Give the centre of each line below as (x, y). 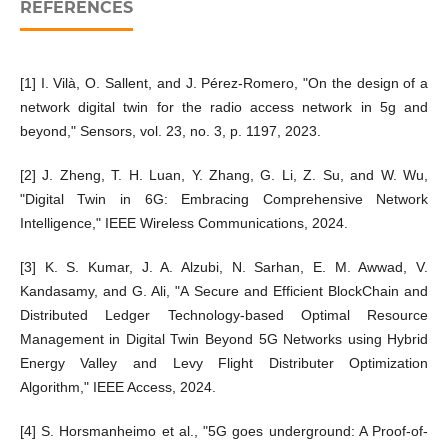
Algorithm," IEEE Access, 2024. (117, 387)
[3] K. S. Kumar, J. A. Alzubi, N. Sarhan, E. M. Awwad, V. (224, 267)
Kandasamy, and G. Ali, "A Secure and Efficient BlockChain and (224, 291)
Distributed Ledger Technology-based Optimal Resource (224, 315)
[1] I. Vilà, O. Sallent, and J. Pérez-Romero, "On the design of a (224, 83)
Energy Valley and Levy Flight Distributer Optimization (224, 363)
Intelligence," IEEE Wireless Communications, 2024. (183, 223)
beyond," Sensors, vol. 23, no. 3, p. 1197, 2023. (170, 131)
